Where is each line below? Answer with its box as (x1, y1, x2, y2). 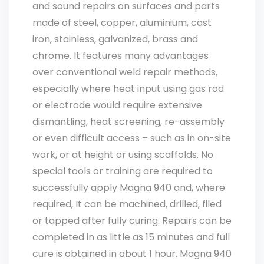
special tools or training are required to (32, 164, 213, 178)
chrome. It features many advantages (32, 49, 209, 62)
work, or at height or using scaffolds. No (32, 148, 213, 161)
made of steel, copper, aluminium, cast (32, 16, 212, 29)
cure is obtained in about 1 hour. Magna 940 (32, 247, 232, 260)
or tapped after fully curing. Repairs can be (32, 214, 232, 227)
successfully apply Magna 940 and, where (32, 181, 225, 194)
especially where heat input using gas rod (32, 82, 224, 95)
